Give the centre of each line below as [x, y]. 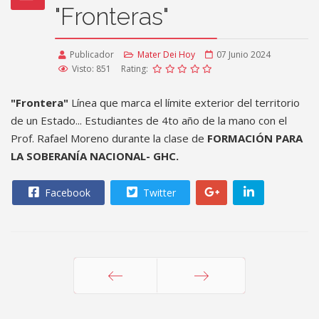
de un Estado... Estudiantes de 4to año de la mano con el [149, 120]
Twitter [158, 193]
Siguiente [201, 310]
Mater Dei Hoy [166, 54]
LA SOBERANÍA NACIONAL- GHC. [96, 156]
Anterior [115, 310]
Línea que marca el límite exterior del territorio [184, 103]
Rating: [136, 69]
